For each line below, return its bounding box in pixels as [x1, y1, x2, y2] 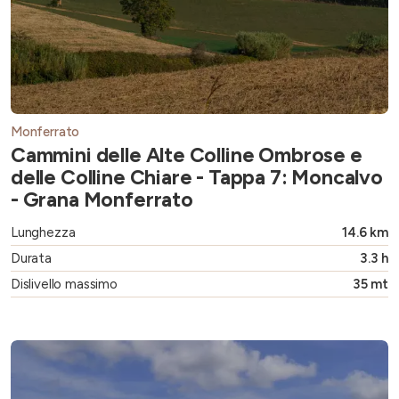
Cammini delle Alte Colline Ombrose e [11, 142, 362, 168]
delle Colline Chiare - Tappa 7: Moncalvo [11, 165, 383, 191]
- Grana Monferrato [11, 187, 193, 213]
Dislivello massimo [11, 276, 118, 293]
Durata [11, 250, 52, 267]
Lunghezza [11, 224, 76, 241]
